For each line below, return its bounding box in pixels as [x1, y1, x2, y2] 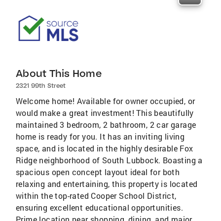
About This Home [16, 67, 102, 79]
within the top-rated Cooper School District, [16, 190, 177, 201]
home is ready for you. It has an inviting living [16, 131, 185, 142]
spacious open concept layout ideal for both [16, 167, 180, 177]
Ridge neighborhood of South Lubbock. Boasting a [16, 155, 203, 165]
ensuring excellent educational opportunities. [16, 202, 183, 213]
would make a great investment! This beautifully [16, 108, 194, 118]
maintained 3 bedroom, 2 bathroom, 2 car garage [16, 119, 196, 130]
